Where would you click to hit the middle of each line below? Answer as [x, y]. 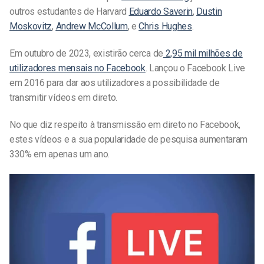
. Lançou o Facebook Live [195, 68]
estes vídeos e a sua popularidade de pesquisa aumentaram [129, 139]
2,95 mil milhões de [203, 54]
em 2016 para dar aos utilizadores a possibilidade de [115, 83]
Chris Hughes [165, 27]
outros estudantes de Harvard [69, 12]
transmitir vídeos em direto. [64, 98]
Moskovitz [31, 27]
